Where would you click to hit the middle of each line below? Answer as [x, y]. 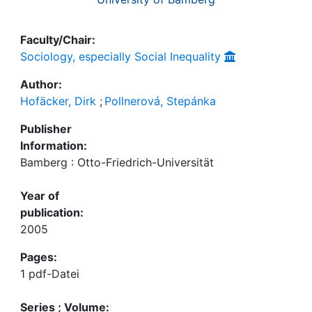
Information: [54, 146]
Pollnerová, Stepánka [160, 101]
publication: [52, 212]
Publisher [46, 129]
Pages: [39, 257]
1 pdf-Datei [50, 274]
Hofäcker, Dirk [58, 101]
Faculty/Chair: [58, 40]
